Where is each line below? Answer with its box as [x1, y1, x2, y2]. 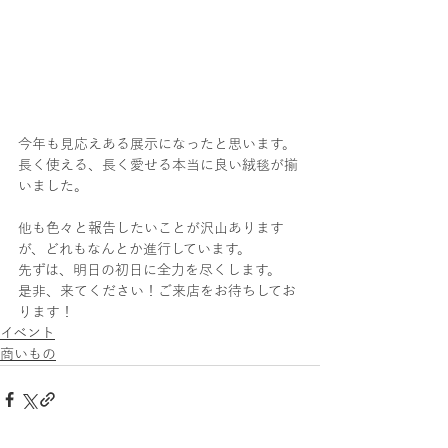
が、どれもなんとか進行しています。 [18, 242, 251, 257]
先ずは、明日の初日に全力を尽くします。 [18, 263, 281, 278]
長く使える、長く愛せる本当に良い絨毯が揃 [18, 158, 298, 173]
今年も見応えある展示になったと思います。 [18, 137, 296, 152]
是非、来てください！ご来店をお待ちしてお [18, 284, 296, 299]
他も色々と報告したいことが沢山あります [18, 221, 284, 236]
